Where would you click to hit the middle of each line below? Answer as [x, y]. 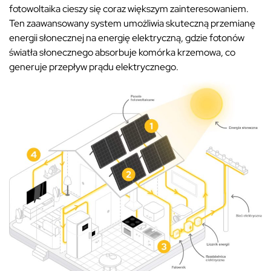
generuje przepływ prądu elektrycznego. [94, 67]
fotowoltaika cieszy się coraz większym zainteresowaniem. [129, 8]
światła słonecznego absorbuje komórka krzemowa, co [122, 52]
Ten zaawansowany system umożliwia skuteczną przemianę [132, 23]
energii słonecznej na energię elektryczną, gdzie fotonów [127, 38]
